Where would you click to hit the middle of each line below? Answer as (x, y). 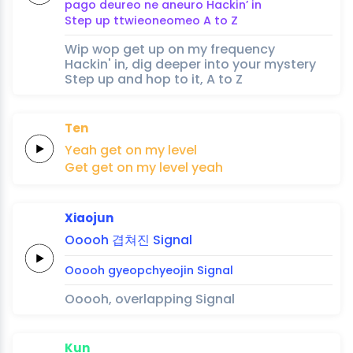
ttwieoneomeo (157, 20)
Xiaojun (89, 217)
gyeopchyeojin (151, 270)
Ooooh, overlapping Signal (150, 299)
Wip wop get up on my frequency (170, 49)
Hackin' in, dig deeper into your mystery (190, 64)
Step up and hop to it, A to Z (154, 79)
